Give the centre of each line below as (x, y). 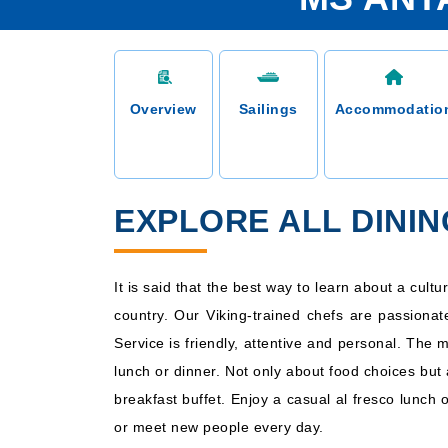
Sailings (268, 109)
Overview (163, 109)
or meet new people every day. (219, 427)
